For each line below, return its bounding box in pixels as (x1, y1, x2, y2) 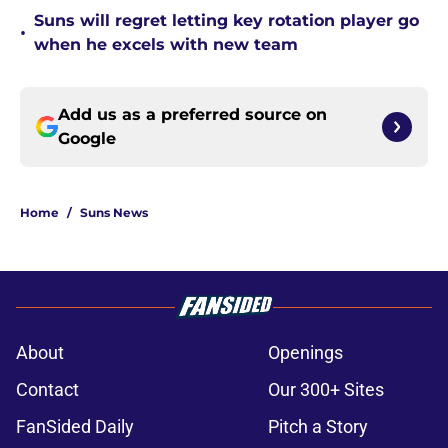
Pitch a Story (268, 416, 368, 438)
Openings (268, 342, 343, 364)
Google (58, 129, 116, 149)
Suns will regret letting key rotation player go (34, 11, 419, 31)
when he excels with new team (34, 35, 298, 55)
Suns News (80, 205, 148, 221)
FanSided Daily (16, 416, 134, 438)
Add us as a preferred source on (58, 105, 327, 125)
